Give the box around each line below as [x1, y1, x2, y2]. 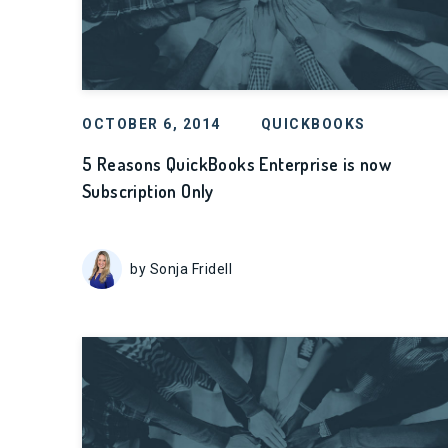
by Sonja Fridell [130, 260, 232, 277]
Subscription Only [82, 180, 214, 202]
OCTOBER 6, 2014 [82, 116, 221, 132]
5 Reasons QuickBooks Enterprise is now [82, 153, 392, 175]
